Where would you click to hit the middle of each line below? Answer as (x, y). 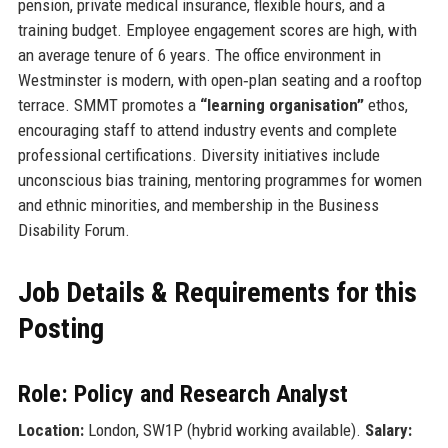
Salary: (388, 429)
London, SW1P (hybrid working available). (224, 429)
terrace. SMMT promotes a (108, 104)
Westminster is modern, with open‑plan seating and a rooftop (219, 79)
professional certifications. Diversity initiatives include (198, 154)
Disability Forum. (73, 229)
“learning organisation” (281, 104)
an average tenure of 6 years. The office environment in (199, 54)
